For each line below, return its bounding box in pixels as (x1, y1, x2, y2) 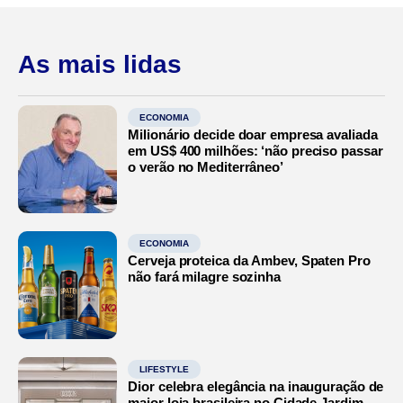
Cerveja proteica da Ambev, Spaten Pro (128, 252, 371, 268)
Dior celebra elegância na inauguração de (128, 378, 384, 394)
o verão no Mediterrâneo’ (128, 158, 283, 175)
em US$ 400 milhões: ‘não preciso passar (128, 142, 383, 158)
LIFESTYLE (139, 363, 190, 374)
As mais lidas (18, 49, 182, 78)
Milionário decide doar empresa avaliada (128, 126, 378, 142)
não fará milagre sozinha (128, 268, 281, 284)
